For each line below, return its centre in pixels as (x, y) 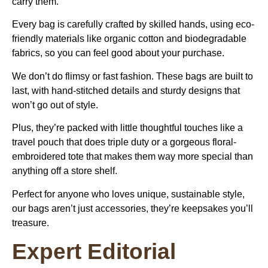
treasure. (31, 223)
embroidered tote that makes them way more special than (133, 157)
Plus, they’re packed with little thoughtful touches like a (127, 128)
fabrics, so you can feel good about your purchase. (118, 53)
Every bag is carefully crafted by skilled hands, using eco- (133, 25)
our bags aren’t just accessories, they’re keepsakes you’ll (133, 208)
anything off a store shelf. (65, 171)
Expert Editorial (94, 251)
